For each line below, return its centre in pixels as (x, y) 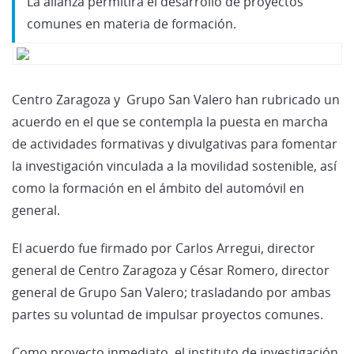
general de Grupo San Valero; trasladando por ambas (171, 292)
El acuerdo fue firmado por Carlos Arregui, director (164, 248)
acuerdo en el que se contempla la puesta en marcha (170, 121)
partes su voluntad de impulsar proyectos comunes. (168, 314)
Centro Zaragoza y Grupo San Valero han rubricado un (176, 99)
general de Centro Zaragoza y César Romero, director (171, 270)
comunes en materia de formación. (132, 23)
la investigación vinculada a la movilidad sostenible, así (174, 166)
